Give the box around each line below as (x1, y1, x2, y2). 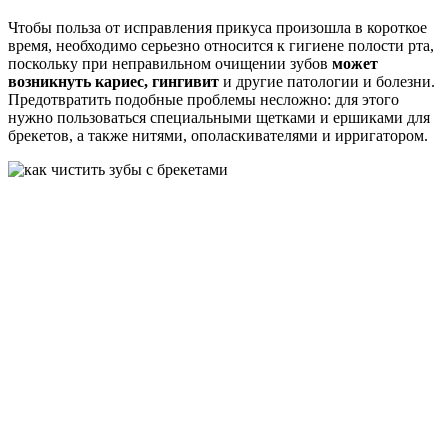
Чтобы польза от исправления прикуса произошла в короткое (8, 18, 427, 36)
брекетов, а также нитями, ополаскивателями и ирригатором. (8, 126, 428, 144)
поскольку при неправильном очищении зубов (8, 54, 328, 72)
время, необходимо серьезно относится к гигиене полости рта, (8, 36, 434, 54)
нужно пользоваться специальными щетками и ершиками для (8, 108, 430, 126)
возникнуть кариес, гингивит (8, 72, 219, 90)
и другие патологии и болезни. (219, 72, 435, 90)
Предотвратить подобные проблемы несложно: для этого (8, 90, 399, 108)
